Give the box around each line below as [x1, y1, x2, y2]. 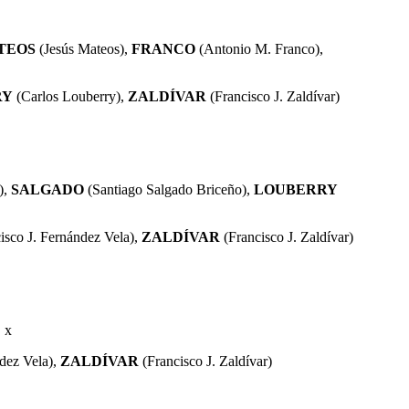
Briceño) [193, 181, 246, 197]
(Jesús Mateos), [36, 40, 131, 57]
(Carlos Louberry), [13, 88, 128, 104]
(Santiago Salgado [84, 181, 193, 197]
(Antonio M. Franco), [195, 40, 323, 57]
